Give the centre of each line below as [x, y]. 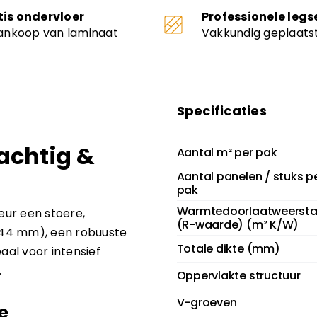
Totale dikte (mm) [228, 249]
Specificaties [221, 111]
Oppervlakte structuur [238, 276]
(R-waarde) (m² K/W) [238, 225]
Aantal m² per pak [227, 153]
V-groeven [207, 303]
